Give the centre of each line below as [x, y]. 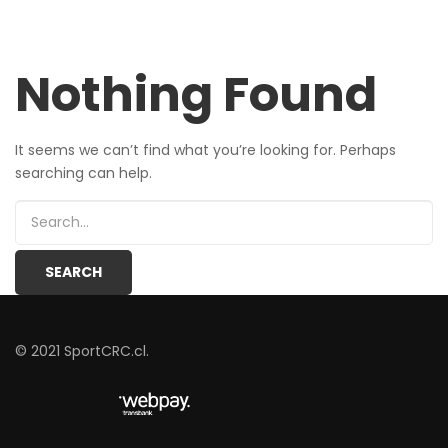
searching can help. [83, 172]
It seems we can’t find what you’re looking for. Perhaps [205, 149]
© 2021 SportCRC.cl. [82, 350]
